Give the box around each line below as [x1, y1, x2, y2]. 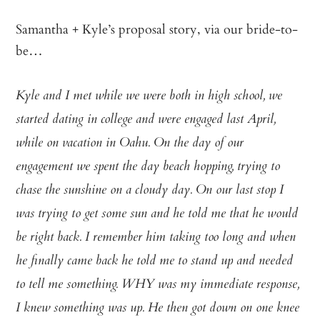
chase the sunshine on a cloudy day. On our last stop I [16, 180, 284, 202]
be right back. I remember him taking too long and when [16, 227, 296, 249]
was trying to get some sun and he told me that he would [16, 204, 299, 226]
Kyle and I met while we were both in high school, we [16, 86, 283, 108]
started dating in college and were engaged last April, [16, 109, 276, 131]
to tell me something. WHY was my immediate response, [16, 274, 300, 296]
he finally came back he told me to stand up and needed [16, 251, 294, 273]
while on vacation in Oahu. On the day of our [16, 133, 244, 155]
